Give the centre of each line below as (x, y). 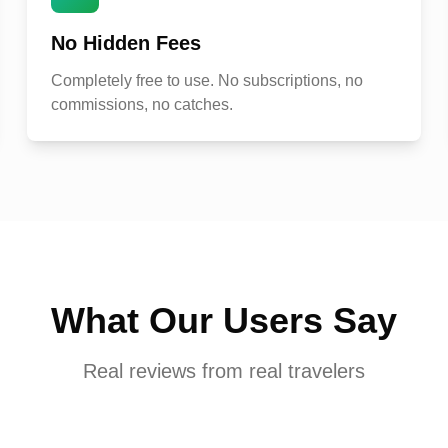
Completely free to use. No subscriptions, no (206, 80)
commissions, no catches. (141, 104)
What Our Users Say (224, 320)
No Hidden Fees (125, 43)
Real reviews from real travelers (224, 371)
